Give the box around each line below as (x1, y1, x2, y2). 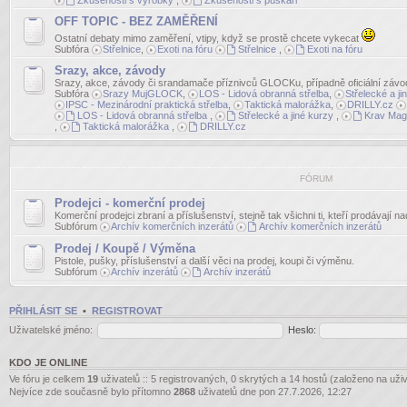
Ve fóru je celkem (9, 373, 87, 384)
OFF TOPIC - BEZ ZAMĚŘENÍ (55, 15, 218, 28)
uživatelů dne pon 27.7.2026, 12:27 (195, 386, 352, 397)
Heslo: (287, 323, 319, 335)
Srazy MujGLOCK (103, 88, 183, 99)
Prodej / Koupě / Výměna (55, 242, 195, 255)
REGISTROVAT (92, 305, 163, 316)
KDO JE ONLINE (9, 357, 87, 368)
